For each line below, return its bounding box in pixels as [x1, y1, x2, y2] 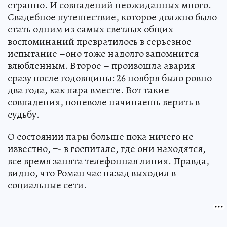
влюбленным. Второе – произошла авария [8, 58, 195, 72]
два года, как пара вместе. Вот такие [8, 83, 169, 97]
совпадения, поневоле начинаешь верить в [8, 95, 200, 109]
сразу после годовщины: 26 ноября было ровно [8, 70, 212, 85]
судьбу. [8, 107, 40, 121]
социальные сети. [8, 178, 87, 192]
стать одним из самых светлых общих [8, 22, 173, 36]
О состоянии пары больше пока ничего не [8, 129, 194, 143]
